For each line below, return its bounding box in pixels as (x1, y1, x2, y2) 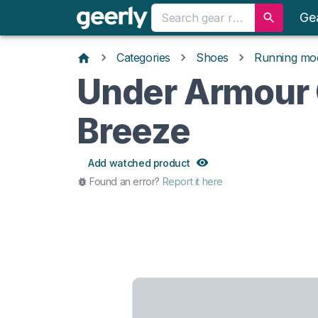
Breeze (77, 109, 190, 152)
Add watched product (88, 156, 190, 169)
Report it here (162, 175, 224, 187)
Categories (116, 50, 170, 65)
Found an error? (89, 175, 160, 187)
